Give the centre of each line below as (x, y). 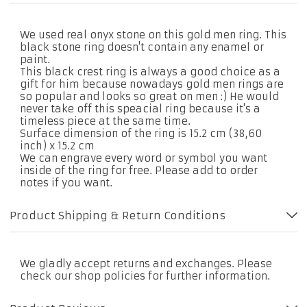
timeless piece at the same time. (105, 121)
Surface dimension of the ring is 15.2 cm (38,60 (141, 133)
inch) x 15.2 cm (57, 146)
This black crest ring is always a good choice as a (150, 72)
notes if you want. (66, 183)
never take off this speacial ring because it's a (140, 109)
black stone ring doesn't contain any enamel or (142, 47)
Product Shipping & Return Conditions (118, 215)
